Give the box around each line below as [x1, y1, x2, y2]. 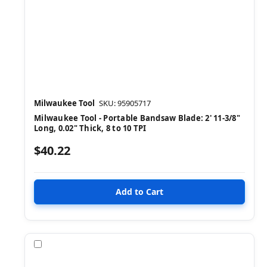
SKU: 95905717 [99, 98, 151, 108]
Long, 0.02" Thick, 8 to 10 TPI [34, 123, 147, 133]
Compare [44, 238, 82, 250]
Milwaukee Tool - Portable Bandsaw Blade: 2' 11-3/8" [34, 113, 240, 123]
